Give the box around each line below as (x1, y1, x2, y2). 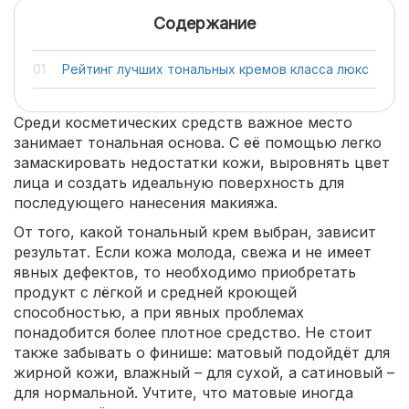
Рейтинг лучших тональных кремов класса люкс (62, 61, 369, 77)
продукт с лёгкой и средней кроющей (14, 283, 297, 301)
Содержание (153, 14, 256, 33)
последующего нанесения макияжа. (14, 194, 278, 212)
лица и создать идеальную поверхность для (14, 173, 344, 192)
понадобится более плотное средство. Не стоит (14, 323, 372, 341)
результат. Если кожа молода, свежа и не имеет (14, 243, 372, 261)
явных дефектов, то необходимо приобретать (14, 263, 356, 281)
